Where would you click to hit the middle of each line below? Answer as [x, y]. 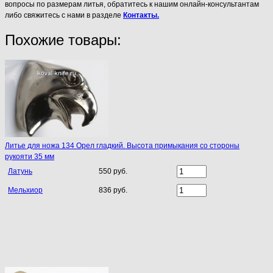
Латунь [20, 172]
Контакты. [141, 15]
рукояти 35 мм [30, 157]
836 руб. [113, 190]
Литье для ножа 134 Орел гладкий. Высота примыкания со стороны [122, 146]
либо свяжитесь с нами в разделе [64, 15]
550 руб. [113, 172]
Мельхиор [25, 190]
